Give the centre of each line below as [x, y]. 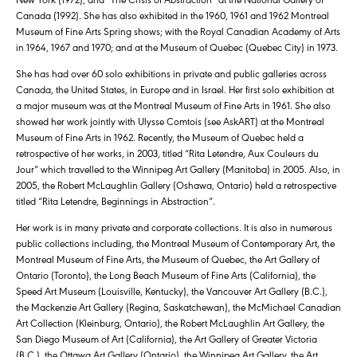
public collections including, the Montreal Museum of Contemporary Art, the [175, 243]
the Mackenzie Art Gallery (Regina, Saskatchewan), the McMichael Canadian [178, 307]
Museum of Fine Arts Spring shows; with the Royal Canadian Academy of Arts [178, 31]
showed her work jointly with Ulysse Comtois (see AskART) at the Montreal [170, 121]
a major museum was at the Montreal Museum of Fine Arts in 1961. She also [173, 105]
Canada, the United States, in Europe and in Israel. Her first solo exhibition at [175, 89]
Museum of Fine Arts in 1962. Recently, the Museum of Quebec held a [160, 137]
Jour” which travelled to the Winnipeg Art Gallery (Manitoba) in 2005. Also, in [178, 169]
